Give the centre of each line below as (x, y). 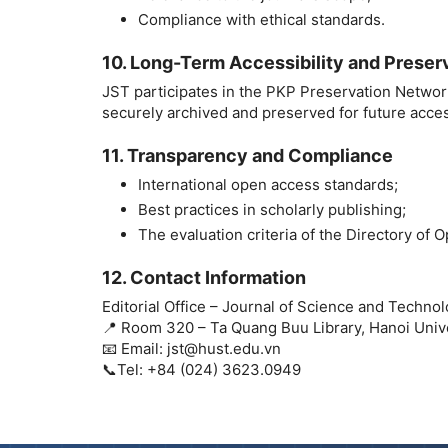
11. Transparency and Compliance (247, 156)
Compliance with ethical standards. (261, 20)
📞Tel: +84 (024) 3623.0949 (201, 370)
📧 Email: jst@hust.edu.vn (191, 349)
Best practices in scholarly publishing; (272, 210)
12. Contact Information (204, 278)
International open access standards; (268, 185)
